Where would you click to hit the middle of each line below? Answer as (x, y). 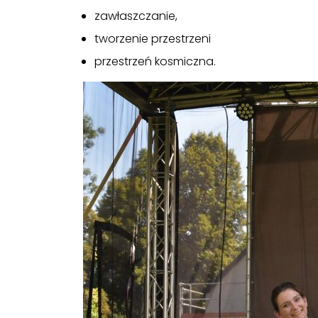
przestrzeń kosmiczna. (155, 61)
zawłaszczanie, (136, 16)
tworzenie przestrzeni (152, 39)
